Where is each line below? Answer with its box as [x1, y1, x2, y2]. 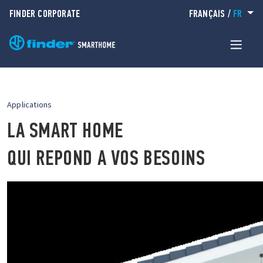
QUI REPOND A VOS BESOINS [7, 145, 205, 171]
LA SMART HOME [7, 117, 123, 143]
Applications [7, 99, 52, 110]
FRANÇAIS [188, 6, 225, 20]
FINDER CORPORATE [9, 6, 80, 20]
